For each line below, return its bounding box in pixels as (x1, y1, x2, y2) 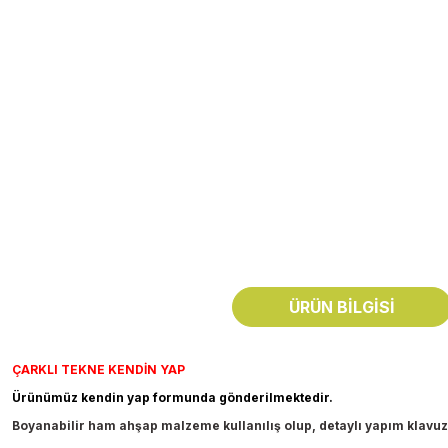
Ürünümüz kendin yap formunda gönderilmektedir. (12, 390, 333, 406)
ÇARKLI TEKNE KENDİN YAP (12, 362, 185, 378)
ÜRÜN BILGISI (289, 297, 395, 318)
